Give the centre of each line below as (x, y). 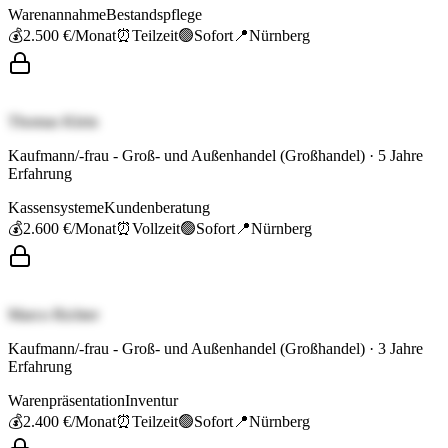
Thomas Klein (53, 122)
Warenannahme (57, 15)
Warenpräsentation (66, 401)
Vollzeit (156, 229)
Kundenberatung (157, 208)
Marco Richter (53, 315)
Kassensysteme (56, 208)
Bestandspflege (154, 15)
